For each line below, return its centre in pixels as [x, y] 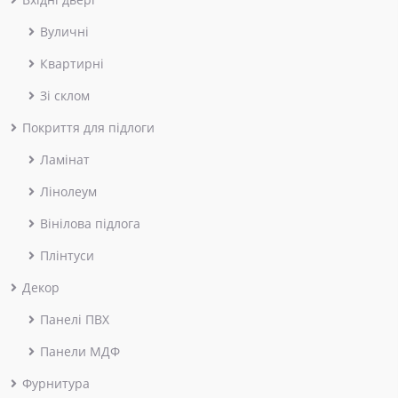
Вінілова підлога [90, 223]
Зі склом [65, 95]
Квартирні [72, 63]
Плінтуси [67, 255]
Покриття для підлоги [88, 127]
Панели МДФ [80, 351]
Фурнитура [56, 383]
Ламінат [65, 159]
